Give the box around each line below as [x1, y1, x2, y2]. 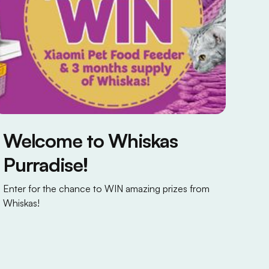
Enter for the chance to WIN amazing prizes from [3, 182, 210, 195]
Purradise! [3, 152, 88, 177]
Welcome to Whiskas [3, 128, 178, 153]
